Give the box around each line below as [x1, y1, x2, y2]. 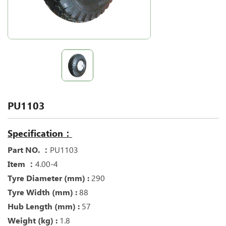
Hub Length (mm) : [8, 201, 82, 211]
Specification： [8, 128, 72, 139]
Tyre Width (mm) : [8, 187, 79, 197]
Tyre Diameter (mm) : [8, 173, 91, 183]
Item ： [8, 159, 35, 169]
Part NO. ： [8, 145, 50, 155]
